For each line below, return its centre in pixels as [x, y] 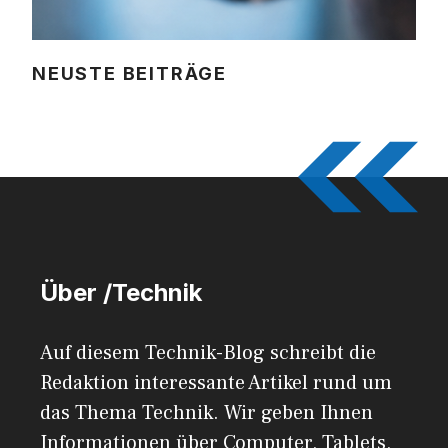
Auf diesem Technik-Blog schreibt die [208, 352]
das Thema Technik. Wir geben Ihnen [206, 412]
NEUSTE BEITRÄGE [129, 73]
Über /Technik [121, 292]
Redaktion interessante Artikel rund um [216, 382]
